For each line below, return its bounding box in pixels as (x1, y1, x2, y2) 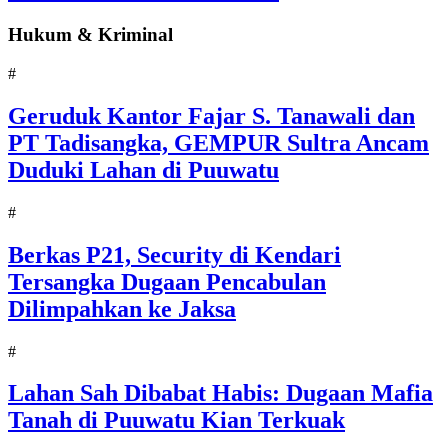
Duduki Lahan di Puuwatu (8, 156, 279, 183)
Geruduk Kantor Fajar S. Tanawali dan (8, 102, 415, 129)
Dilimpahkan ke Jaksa (8, 295, 236, 322)
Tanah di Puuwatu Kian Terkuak (8, 407, 345, 434)
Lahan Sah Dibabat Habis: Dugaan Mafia (8, 380, 433, 407)
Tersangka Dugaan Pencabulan (8, 268, 326, 295)
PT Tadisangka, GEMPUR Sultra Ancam (8, 129, 429, 156)
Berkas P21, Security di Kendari (8, 241, 341, 268)
